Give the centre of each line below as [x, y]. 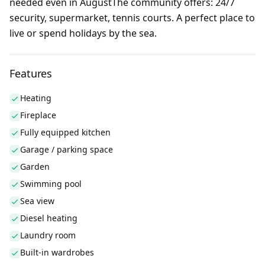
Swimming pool [51, 184]
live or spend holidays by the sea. [83, 33]
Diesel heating [49, 218]
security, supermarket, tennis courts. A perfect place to [132, 18]
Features [31, 73]
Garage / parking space [67, 149]
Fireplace [38, 115]
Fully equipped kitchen [65, 132]
